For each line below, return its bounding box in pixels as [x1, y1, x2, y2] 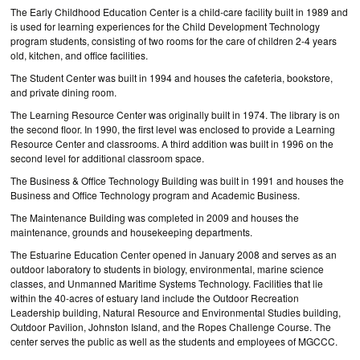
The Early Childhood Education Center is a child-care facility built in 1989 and [10, 5, 348, 18]
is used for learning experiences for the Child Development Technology [10, 19, 320, 33]
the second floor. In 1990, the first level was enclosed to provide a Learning [10, 122, 335, 136]
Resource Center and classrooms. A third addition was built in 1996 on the [10, 137, 333, 150]
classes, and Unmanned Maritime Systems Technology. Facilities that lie [10, 276, 323, 290]
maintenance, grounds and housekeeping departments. [10, 225, 252, 239]
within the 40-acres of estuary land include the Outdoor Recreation [10, 291, 299, 305]
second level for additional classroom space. [10, 151, 204, 165]
